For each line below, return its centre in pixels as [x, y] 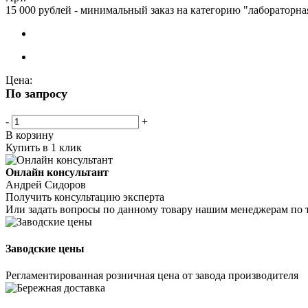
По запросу [36, 93]
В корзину [30, 135]
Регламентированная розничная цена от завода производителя [152, 276]
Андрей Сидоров [46, 184]
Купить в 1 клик [44, 147]
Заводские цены [45, 249]
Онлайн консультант [57, 172]
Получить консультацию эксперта [85, 197]
